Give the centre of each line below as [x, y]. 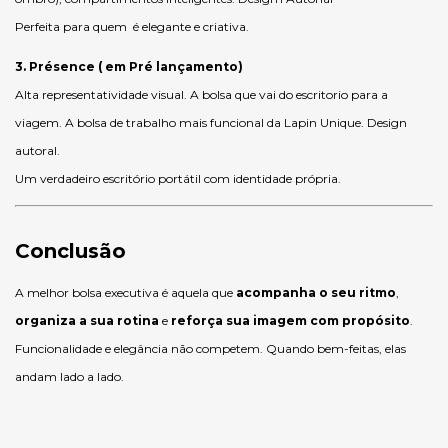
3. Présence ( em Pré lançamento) [129, 66]
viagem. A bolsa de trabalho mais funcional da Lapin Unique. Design [211, 122]
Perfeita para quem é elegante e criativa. [132, 26]
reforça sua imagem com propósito [290, 320]
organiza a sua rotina [87, 320]
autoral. [37, 150]
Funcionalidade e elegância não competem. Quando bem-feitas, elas [210, 348]
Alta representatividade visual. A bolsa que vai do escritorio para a [201, 94]
